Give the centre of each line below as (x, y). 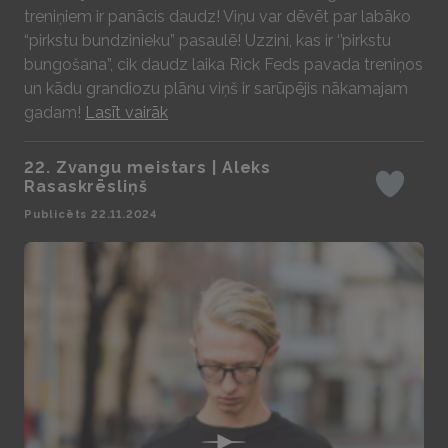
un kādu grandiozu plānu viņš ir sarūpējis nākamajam (216, 88)
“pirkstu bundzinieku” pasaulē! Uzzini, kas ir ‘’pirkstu (207, 40)
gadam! (54, 112)
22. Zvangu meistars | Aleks (148, 167)
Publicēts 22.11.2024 (90, 214)
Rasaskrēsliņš (86, 186)
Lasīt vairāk (126, 112)
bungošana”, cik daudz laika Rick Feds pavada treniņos (223, 64)
